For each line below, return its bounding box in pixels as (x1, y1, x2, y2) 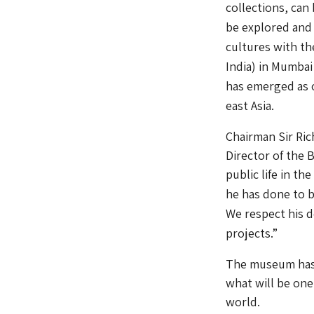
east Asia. (225, 97, 274, 114)
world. (225, 293, 260, 310)
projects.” (225, 224, 278, 241)
